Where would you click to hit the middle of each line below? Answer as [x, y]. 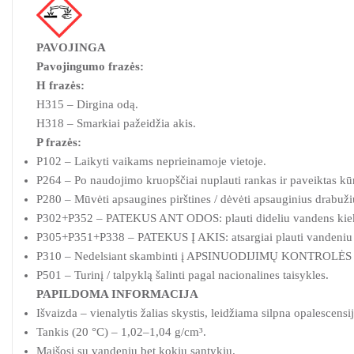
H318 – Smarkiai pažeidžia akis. [116, 124]
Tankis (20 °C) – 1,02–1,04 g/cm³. [121, 332]
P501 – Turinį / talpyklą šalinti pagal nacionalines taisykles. [183, 275]
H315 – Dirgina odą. [87, 105]
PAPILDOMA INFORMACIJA [117, 294]
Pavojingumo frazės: [90, 67]
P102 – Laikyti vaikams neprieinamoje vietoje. [151, 162]
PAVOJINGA [71, 48]
